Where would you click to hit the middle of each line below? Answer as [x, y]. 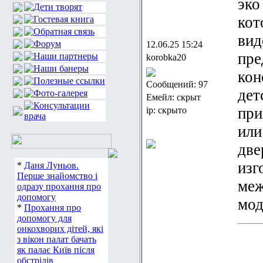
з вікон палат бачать [57, 239]
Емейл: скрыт [173, 97]
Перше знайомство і [57, 176]
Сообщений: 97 [177, 84]
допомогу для [44, 218]
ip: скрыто [166, 110]
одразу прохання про [59, 186]
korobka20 [166, 57]
